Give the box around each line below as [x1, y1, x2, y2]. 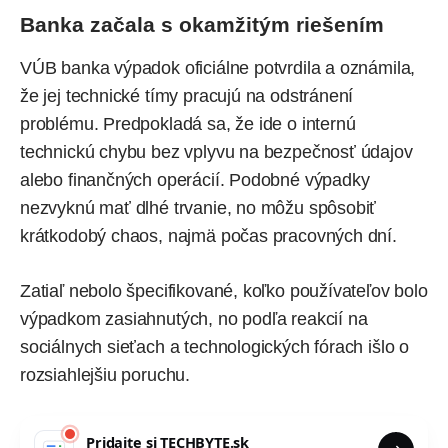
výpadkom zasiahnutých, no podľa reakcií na [20, 308, 368, 329]
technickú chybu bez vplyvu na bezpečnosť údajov [20, 141, 413, 162]
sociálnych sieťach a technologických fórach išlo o [20, 336, 410, 357]
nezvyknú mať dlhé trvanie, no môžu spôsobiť [20, 197, 377, 218]
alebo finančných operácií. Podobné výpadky [20, 169, 370, 190]
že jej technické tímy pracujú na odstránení [20, 85, 354, 106]
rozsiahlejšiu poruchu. [20, 364, 191, 385]
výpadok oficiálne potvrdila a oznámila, [109, 57, 416, 78]
